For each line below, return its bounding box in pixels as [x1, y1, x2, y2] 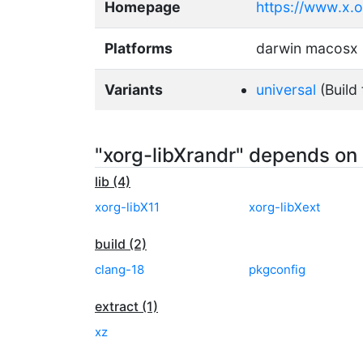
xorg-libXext [249, 199, 320, 215]
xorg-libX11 [95, 199, 160, 215]
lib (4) [95, 173, 130, 190]
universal [256, 80, 316, 98]
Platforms [105, 39, 173, 57]
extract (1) [95, 297, 158, 314]
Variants [105, 80, 163, 98]
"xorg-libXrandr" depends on [95, 143, 357, 167]
